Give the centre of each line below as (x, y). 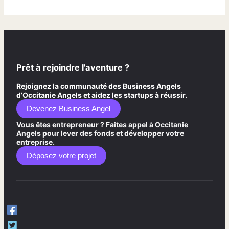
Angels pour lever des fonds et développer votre (100, 133)
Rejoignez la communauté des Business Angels (99, 86)
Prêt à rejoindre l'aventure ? (73, 68)
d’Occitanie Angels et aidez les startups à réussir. (102, 95)
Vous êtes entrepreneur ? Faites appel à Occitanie (102, 124)
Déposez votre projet (61, 155)
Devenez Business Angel (68, 108)
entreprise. (36, 142)
